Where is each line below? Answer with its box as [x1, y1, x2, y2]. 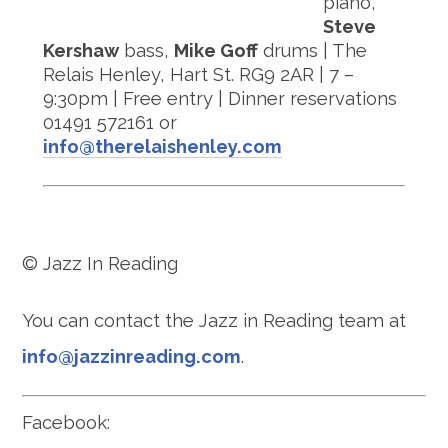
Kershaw [42, 40, 119, 61]
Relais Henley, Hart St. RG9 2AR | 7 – [42, 64, 354, 85]
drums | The [257, 40, 367, 61]
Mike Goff [173, 40, 258, 61]
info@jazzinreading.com [22, 345, 242, 367]
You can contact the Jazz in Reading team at [22, 309, 407, 331]
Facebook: [22, 411, 111, 433]
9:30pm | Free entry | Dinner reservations [42, 88, 397, 109]
